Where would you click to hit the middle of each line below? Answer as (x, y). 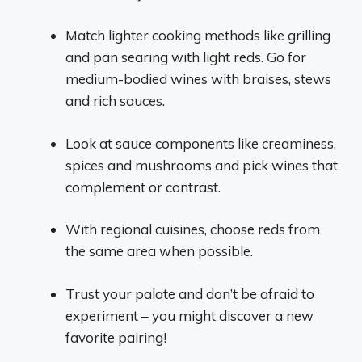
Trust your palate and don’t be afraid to (190, 293)
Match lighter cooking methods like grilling (198, 35)
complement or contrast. (143, 187)
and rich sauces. (115, 101)
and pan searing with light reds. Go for (186, 57)
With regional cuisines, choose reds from (193, 229)
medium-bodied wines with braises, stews (198, 79)
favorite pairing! (116, 337)
